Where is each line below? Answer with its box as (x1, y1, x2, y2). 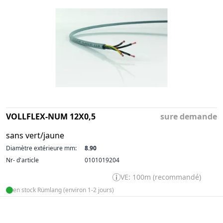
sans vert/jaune (6, 129, 64, 141)
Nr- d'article (6, 155, 39, 164)
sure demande (160, 111, 217, 122)
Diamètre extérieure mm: (6, 143, 77, 152)
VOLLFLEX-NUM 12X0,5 (6, 111, 96, 122)
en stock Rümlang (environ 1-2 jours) (13, 185, 114, 194)
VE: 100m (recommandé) (120, 172, 201, 182)
